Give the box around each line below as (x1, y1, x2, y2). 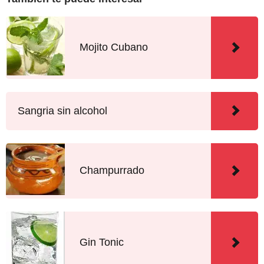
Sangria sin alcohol (18, 104, 107, 117)
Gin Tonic (80, 236, 124, 249)
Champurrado (80, 164, 144, 177)
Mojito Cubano (80, 41, 148, 54)
